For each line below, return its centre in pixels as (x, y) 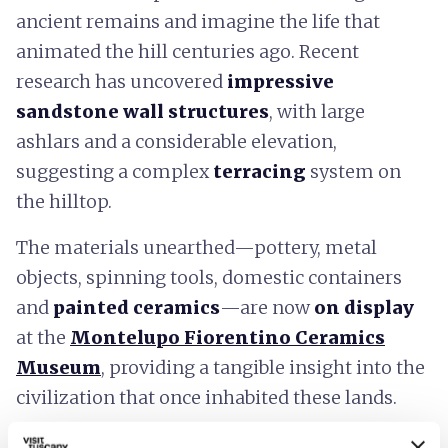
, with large (317, 111)
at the (43, 337)
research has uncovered (121, 81)
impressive (280, 81)
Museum (58, 367)
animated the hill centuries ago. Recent (187, 51)
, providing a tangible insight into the (263, 367)
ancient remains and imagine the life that (198, 21)
